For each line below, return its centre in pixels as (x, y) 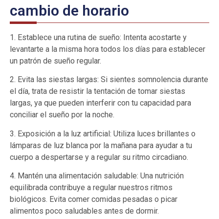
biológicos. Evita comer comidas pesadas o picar (94, 199)
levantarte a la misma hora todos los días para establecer (108, 49)
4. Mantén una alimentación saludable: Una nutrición (97, 175)
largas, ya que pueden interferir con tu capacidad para (100, 103)
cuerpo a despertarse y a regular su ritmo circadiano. (99, 157)
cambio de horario (69, 10)
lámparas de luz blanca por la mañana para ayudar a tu (101, 145)
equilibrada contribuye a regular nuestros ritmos (91, 187)
